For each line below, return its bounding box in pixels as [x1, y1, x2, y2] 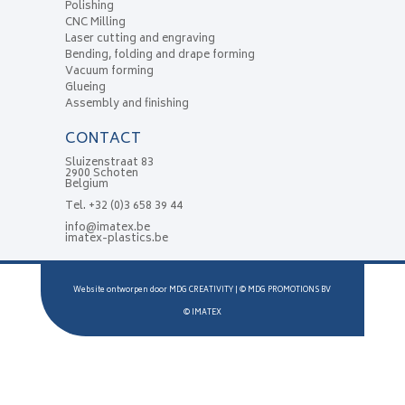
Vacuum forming [64, 62, 154, 82]
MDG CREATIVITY [169, 284, 234, 297]
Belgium [64, 175, 108, 195]
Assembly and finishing [64, 95, 189, 115]
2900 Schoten [64, 165, 138, 184]
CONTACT [64, 127, 141, 153]
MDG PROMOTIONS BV [248, 284, 332, 297]
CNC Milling [64, 14, 126, 33]
